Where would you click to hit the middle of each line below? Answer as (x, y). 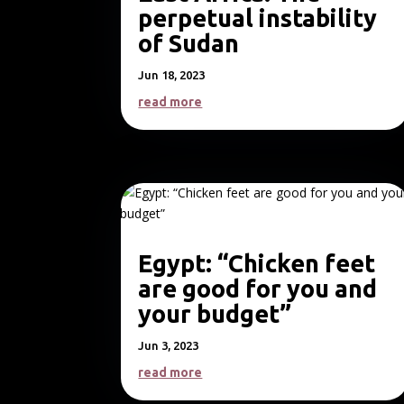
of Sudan (189, 43)
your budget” (215, 314)
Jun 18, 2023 (172, 75)
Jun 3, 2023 (169, 346)
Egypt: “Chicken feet (257, 264)
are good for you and (258, 289)
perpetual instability (258, 18)
